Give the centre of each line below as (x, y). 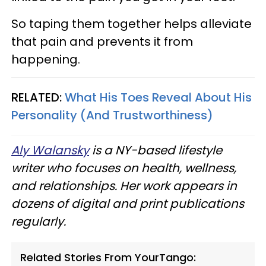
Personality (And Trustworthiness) (112, 115)
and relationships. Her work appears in (124, 186)
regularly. (39, 221)
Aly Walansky (50, 150)
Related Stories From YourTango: (108, 257)
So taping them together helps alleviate (132, 23)
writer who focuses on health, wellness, (124, 168)
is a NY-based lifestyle (156, 150)
